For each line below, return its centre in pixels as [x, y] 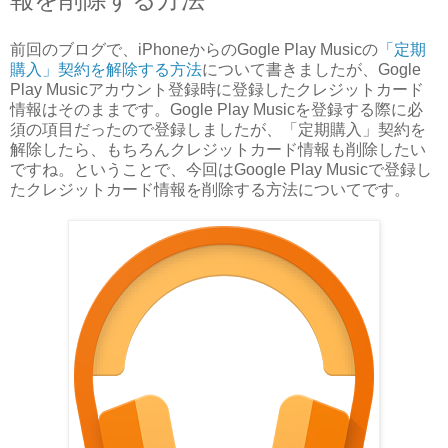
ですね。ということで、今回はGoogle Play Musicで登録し [221, 169]
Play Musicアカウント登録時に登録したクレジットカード [217, 89]
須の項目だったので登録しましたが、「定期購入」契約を [218, 129]
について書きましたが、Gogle [311, 69]
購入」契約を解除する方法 [106, 69]
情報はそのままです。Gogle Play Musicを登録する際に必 [216, 109]
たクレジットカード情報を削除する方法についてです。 [210, 189]
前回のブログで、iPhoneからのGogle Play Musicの [194, 49]
